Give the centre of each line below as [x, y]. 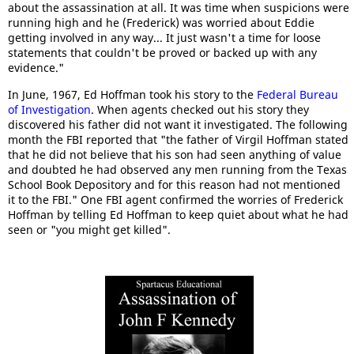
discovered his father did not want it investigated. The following [178, 124]
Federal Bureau [298, 94]
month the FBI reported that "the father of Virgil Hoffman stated [178, 139]
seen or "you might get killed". [89, 230]
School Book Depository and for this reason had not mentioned [174, 185]
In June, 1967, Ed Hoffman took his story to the [132, 94]
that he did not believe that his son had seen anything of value [175, 154]
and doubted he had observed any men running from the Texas [177, 169]
